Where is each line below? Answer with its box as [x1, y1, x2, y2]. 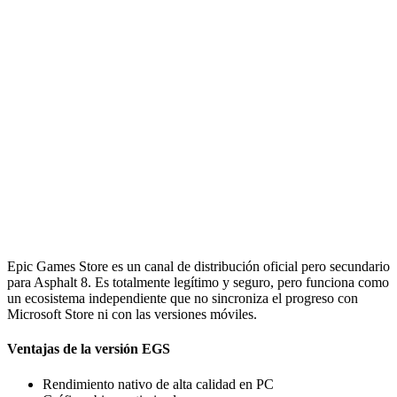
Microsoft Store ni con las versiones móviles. [7, 307, 257, 323]
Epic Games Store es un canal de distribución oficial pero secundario [7, 259, 390, 275]
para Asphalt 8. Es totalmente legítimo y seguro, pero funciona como [7, 275, 389, 291]
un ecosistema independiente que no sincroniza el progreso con [7, 291, 358, 307]
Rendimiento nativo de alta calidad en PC [43, 376, 274, 392]
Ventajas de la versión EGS [7, 341, 170, 357]
